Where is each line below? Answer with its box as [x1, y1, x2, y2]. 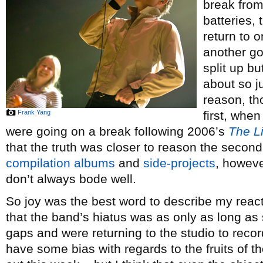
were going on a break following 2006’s [6, 124, 228, 138]
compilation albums [6, 156, 115, 170]
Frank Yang [18, 109, 50, 116]
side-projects [143, 156, 215, 170]
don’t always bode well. [6, 172, 136, 186]
